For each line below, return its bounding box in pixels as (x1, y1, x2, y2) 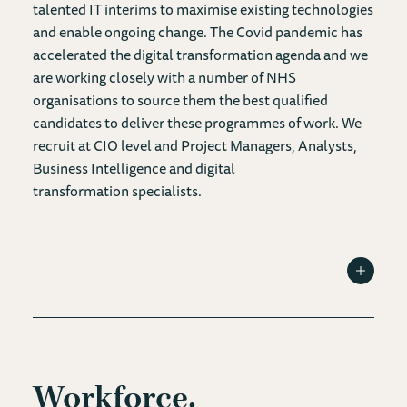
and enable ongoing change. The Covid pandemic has (32, 19, 362, 44)
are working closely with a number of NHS (32, 65, 296, 89)
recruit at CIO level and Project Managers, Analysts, (32, 133, 357, 157)
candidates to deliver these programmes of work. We (32, 110, 362, 134)
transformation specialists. (32, 178, 202, 203)
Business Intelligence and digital (32, 155, 235, 180)
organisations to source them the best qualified (32, 87, 328, 112)
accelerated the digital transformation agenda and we (32, 42, 368, 66)
